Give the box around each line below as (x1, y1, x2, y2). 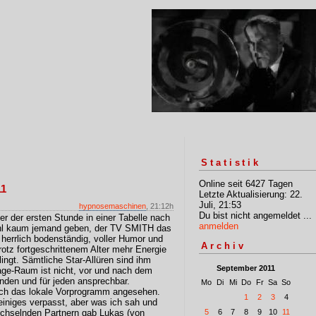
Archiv (201, 241, 246, 252)
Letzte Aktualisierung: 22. (199, 188, 303, 200)
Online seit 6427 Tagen (199, 178, 293, 189)
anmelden (199, 220, 238, 231)
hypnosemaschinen (79, 202, 146, 210)
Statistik (201, 157, 262, 168)
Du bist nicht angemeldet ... (199, 209, 312, 221)
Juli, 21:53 (199, 199, 241, 210)
